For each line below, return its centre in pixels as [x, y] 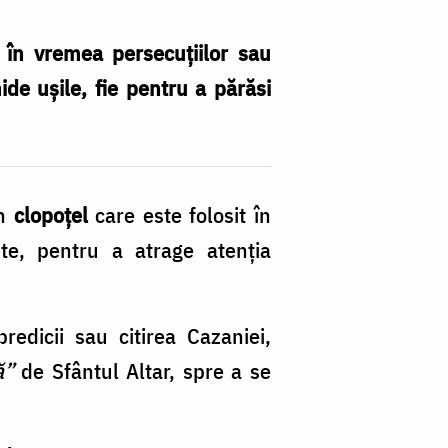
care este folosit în [179, 215]
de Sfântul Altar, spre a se [142, 371]
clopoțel [50, 215]
